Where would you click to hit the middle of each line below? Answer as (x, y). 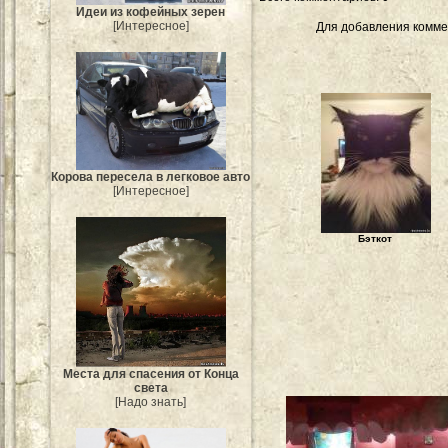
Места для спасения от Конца (151, 373)
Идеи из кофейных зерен (151, 11)
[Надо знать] (151, 401)
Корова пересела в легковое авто (151, 176)
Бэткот (375, 238)
